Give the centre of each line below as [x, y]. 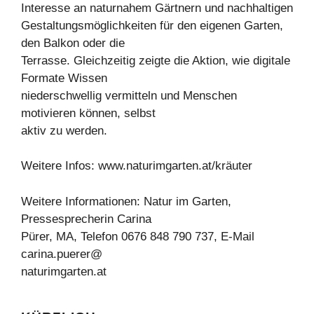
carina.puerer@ [62, 254]
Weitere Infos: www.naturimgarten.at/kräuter [137, 166]
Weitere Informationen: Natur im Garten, [126, 201]
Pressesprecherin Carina [86, 219]
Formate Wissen [64, 78]
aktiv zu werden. [64, 130]
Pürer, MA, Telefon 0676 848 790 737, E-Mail [138, 236]
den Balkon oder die [73, 43]
